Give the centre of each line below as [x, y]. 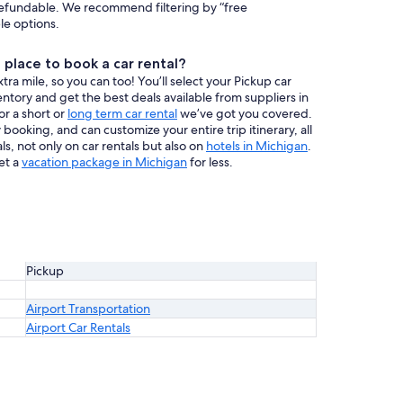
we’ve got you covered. [245, 113]
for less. [210, 162]
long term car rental [122, 113]
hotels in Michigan [257, 146]
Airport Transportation [88, 309]
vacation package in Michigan [104, 162]
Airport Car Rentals [78, 327]
